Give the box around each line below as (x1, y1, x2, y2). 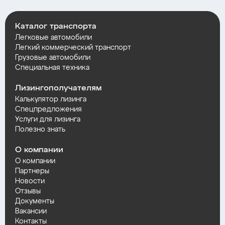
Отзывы (15, 187, 41, 195)
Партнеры (15, 167, 49, 175)
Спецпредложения (15, 105, 82, 113)
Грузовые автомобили (15, 54, 90, 61)
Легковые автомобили (15, 34, 92, 41)
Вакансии (15, 207, 47, 215)
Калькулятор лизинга (15, 95, 86, 103)
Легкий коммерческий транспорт (15, 44, 131, 51)
